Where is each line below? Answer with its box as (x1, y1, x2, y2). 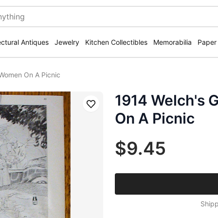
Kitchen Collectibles (85, 38, 147, 46)
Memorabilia (153, 38, 192, 46)
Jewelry (54, 38, 79, 46)
